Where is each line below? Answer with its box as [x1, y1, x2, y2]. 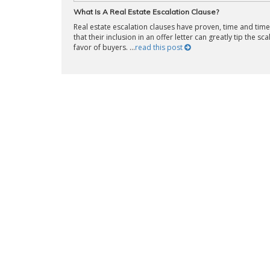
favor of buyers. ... [74, 42, 135, 52]
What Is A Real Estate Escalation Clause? [74, 7, 219, 16]
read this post [135, 42, 184, 52]
